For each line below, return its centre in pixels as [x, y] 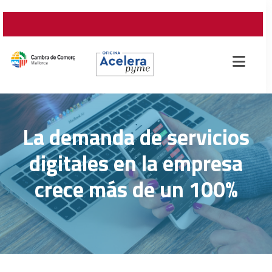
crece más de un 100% [136, 189]
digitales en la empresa [136, 163]
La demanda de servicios [136, 137]
